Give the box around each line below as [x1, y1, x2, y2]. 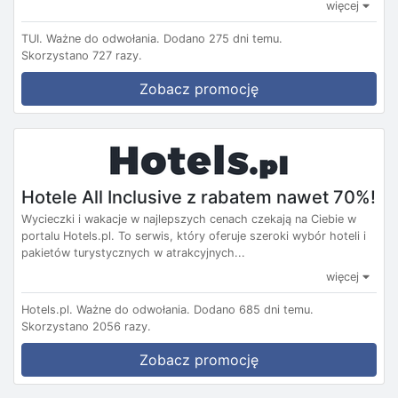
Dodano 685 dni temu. [194, 303, 314, 317]
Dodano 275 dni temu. [163, 31, 283, 45]
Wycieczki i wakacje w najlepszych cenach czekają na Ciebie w [21, 212, 356, 227]
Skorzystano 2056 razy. [21, 320, 151, 334]
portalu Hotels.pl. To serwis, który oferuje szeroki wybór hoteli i [21, 229, 366, 243]
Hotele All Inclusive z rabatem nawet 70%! [21, 186, 376, 208]
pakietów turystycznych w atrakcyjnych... [21, 246, 245, 260]
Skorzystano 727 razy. [21, 48, 142, 62]
